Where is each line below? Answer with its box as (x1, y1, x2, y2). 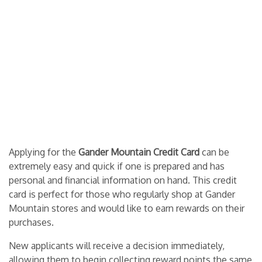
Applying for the (9, 146, 78, 158)
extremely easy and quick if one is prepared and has (9, 160, 225, 172)
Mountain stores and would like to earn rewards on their (9, 202, 244, 214)
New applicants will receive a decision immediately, (9, 240, 225, 251)
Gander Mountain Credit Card (78, 146, 202, 158)
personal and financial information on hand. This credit (9, 174, 237, 186)
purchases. (9, 216, 54, 228)
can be (202, 146, 229, 158)
